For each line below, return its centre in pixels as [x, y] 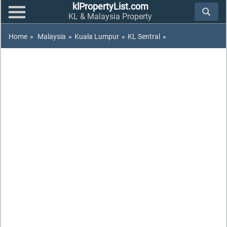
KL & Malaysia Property [110, 16]
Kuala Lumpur [97, 36]
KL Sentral [144, 36]
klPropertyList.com [110, 6]
